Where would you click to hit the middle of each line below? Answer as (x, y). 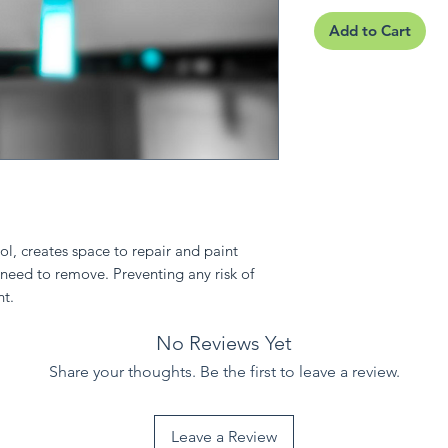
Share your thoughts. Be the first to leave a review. (224, 372)
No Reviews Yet (224, 343)
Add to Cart (370, 31)
